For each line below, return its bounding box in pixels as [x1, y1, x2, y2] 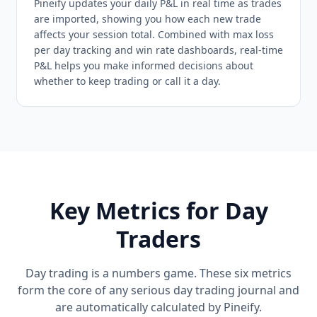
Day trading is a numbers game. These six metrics [25, 265, 292, 281]
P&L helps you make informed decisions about [34, 59, 253, 72]
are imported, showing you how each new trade [34, 12, 261, 25]
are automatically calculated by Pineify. [55, 299, 262, 315]
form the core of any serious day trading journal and [18, 282, 299, 298]
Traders [116, 224, 201, 254]
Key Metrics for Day [49, 195, 268, 226]
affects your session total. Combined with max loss [34, 28, 274, 41]
